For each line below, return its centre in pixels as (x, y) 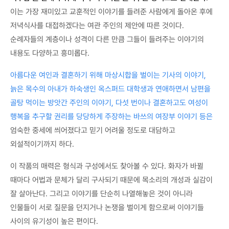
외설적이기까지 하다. (42, 144)
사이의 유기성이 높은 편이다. (54, 222)
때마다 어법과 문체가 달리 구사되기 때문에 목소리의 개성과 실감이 (111, 180)
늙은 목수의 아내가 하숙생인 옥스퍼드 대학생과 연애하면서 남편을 (110, 89)
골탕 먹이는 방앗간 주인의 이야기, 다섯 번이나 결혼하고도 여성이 (109, 103)
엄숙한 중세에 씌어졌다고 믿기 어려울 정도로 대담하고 (93, 131)
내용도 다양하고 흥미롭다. (50, 53)
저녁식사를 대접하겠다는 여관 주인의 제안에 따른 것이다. (97, 26)
